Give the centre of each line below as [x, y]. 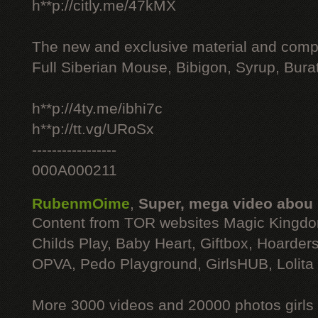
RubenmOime [81, 204]
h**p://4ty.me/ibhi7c [97, 109]
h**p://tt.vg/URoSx [93, 129]
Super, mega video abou [226, 204]
